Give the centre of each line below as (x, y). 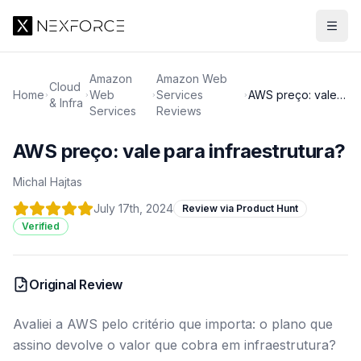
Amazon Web (192, 79)
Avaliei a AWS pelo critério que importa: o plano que (173, 324)
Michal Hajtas (48, 182)
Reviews (179, 111)
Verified (41, 226)
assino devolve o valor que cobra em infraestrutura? (174, 345)
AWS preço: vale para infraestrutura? (179, 151)
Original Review (76, 284)
